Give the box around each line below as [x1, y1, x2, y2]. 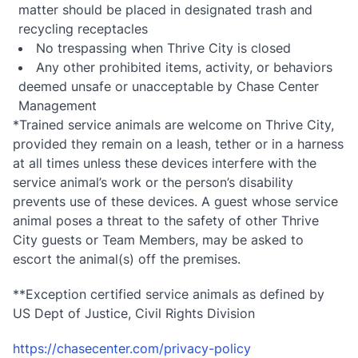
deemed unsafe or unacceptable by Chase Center [18, 78, 320, 95]
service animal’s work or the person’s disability [13, 174, 293, 191]
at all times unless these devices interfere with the [13, 155, 316, 172]
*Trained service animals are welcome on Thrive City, [13, 117, 334, 133]
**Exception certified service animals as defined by [13, 286, 324, 303]
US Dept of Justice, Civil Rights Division [13, 305, 255, 322]
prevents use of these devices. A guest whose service [13, 193, 338, 210]
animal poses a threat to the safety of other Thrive [13, 213, 319, 229]
